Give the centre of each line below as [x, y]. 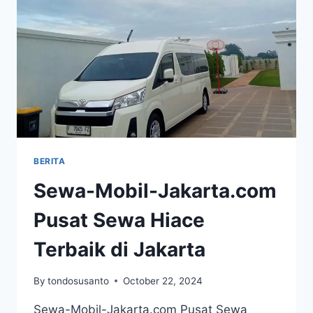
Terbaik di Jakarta [119, 250]
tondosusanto [79, 281]
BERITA [50, 161]
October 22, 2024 [163, 281]
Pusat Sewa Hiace [119, 220]
